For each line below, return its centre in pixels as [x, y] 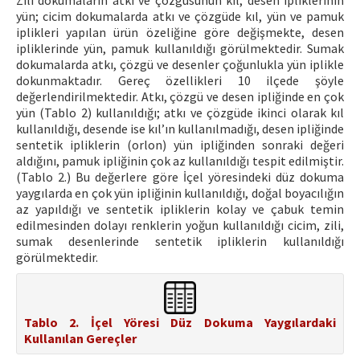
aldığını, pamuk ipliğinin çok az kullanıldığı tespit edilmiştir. [180, 161]
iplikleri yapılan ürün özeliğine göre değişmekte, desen [180, 33]
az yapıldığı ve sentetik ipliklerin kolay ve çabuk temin [180, 209]
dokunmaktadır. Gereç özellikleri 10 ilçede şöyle [180, 81]
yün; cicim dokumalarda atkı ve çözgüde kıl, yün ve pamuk [180, 16]
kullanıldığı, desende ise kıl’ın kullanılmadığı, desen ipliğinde [180, 129]
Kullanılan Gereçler [80, 338]
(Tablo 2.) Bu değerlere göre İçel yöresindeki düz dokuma [180, 177]
